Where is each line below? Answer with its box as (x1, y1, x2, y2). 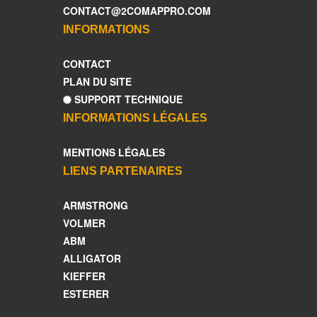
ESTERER (63, 287, 109, 301)
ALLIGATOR (63, 251, 121, 265)
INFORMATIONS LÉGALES (63, 112, 207, 124)
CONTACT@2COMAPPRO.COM (63, 4, 211, 18)
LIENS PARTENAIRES (63, 165, 183, 177)
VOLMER (63, 216, 105, 230)
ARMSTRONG (63, 198, 128, 212)
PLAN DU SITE (63, 74, 132, 88)
